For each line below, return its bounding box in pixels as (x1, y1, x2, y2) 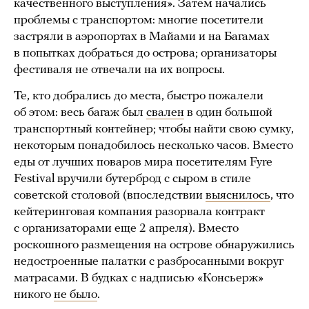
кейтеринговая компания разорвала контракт (14, 205, 265, 219)
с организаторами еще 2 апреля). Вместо (14, 221, 239, 235)
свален (146, 106, 184, 119)
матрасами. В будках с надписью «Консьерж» (14, 271, 263, 285)
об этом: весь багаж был (14, 106, 146, 119)
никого (14, 288, 54, 301)
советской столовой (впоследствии (14, 188, 206, 202)
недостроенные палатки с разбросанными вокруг (14, 255, 283, 268)
